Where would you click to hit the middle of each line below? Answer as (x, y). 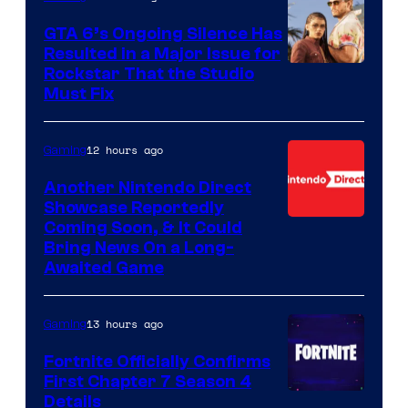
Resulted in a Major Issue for (162, 53)
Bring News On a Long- (139, 247)
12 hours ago (125, 149)
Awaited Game (104, 267)
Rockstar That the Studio (149, 73)
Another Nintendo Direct (148, 187)
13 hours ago (125, 323)
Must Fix (79, 93)
